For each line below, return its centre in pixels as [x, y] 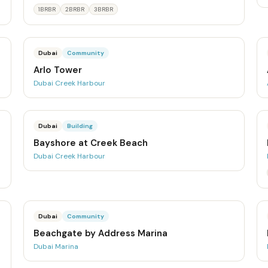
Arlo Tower [57, 70]
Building [80, 126]
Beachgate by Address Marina [100, 233]
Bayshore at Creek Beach [90, 143]
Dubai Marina [56, 246]
